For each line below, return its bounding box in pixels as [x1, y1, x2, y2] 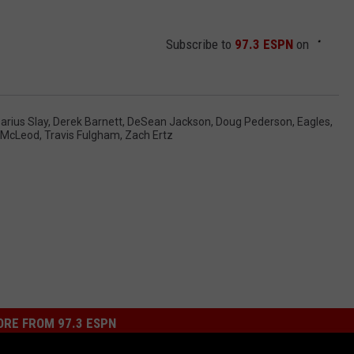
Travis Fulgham [44, 129, 120, 142]
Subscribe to [166, 36, 235, 53]
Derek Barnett [53, 115, 122, 129]
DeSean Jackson [127, 115, 211, 129]
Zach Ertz [125, 129, 173, 142]
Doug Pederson [216, 115, 292, 129]
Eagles [297, 115, 330, 129]
